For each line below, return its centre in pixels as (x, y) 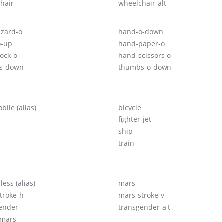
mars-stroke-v (141, 195)
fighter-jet (135, 119)
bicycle (130, 108)
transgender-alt (144, 207)
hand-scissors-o (145, 55)
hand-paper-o (141, 44)
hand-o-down (141, 32)
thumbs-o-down (145, 67)
